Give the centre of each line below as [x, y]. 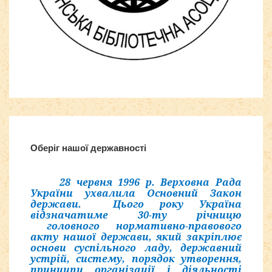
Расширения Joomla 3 [62, 124]
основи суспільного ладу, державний [136, 248]
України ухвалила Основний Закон [136, 193]
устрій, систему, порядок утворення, [136, 259]
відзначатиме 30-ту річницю [136, 215]
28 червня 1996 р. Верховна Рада [151, 182]
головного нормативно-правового [136, 226]
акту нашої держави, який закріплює [136, 237]
